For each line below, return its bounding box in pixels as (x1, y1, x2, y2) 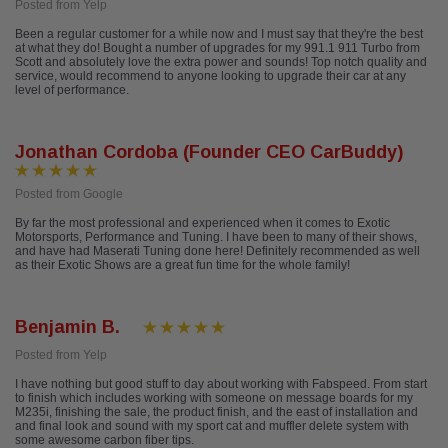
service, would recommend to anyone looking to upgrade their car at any (15, 69, 406, 84)
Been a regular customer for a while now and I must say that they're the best (15, 27, 423, 42)
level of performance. (15, 83, 129, 98)
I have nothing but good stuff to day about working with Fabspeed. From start (15, 377, 427, 392)
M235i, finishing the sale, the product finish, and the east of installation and (15, 405, 418, 420)
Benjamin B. (15, 317, 120, 338)
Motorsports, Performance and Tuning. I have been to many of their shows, (15, 230, 417, 245)
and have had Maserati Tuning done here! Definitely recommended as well (15, 244, 420, 259)
